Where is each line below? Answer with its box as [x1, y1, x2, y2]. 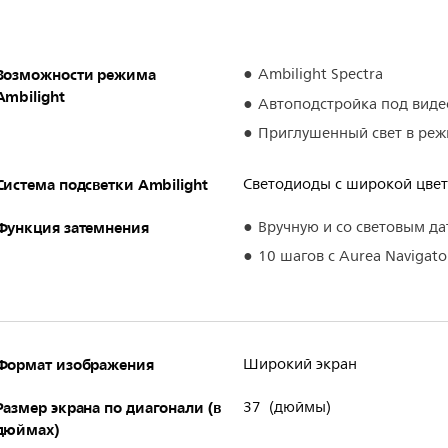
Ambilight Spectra [257, 62, 383, 88]
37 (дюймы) [242, 394, 331, 420]
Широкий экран [242, 351, 357, 377]
